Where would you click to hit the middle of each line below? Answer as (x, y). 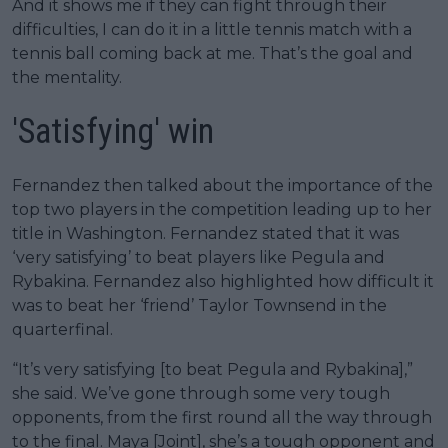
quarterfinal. (62, 330)
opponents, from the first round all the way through (222, 418)
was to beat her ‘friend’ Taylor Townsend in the (199, 306)
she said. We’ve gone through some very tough (201, 394)
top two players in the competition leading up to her (222, 210)
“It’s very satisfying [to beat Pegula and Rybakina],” (212, 370)
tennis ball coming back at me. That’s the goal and (212, 54)
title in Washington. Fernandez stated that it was (205, 234)
